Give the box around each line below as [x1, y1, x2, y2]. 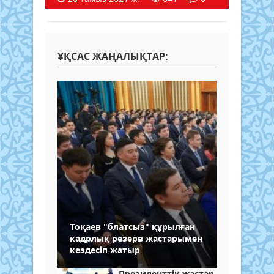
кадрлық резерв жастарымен [70, 232, 202, 245]
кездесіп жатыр [70, 244, 140, 256]
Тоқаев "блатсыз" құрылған [70, 221, 195, 233]
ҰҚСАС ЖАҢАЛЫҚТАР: [57, 50, 168, 64]
